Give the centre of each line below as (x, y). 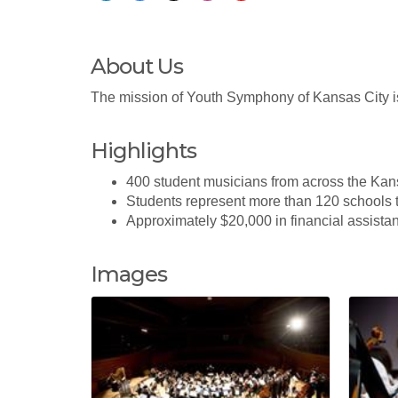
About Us (137, 67)
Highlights (143, 151)
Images (129, 275)
